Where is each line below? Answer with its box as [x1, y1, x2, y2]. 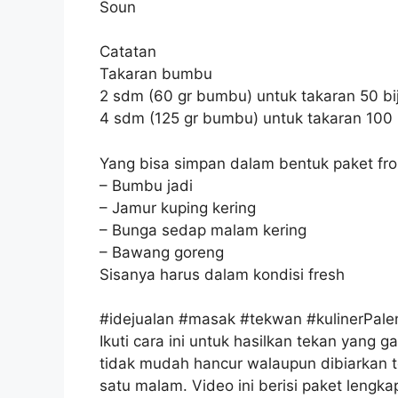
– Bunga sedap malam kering [99, 220, 306, 239]
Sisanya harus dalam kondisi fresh [99, 265, 345, 283]
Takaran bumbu [99, 65, 212, 84]
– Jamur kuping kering [99, 198, 256, 217]
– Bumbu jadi [99, 176, 193, 195]
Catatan [99, 43, 156, 61]
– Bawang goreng [99, 243, 224, 261]
